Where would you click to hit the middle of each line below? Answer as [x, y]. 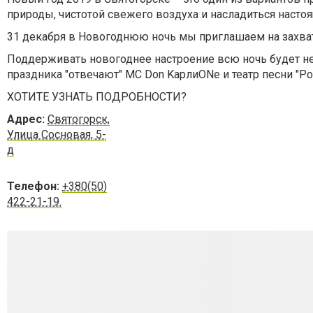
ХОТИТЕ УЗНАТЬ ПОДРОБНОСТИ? [98, 96]
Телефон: [33, 186]
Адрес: [27, 119]
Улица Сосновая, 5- [57, 134]
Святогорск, [79, 119]
